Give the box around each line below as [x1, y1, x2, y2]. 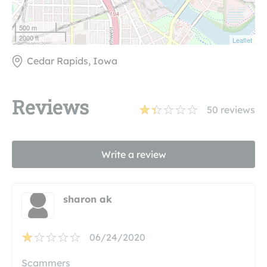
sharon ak [63, 193, 113, 205]
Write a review [101, 148, 166, 160]
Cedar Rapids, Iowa [27, 54, 117, 67]
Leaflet [232, 35, 252, 45]
